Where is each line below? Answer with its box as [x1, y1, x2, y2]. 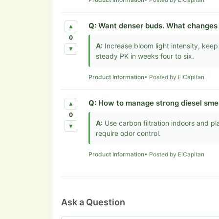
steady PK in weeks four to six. [96, 52, 194, 61]
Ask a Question [61, 197, 125, 208]
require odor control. [96, 129, 161, 138]
